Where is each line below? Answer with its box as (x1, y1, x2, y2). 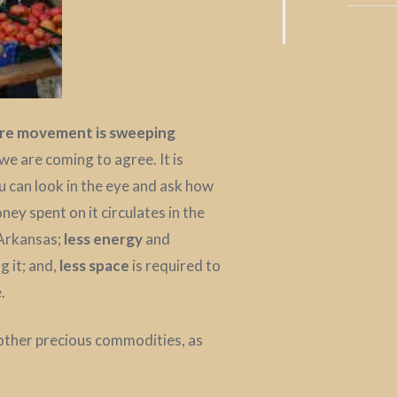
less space (59, 256, 129, 276)
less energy (64, 230, 143, 249)
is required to (129, 256, 221, 276)
